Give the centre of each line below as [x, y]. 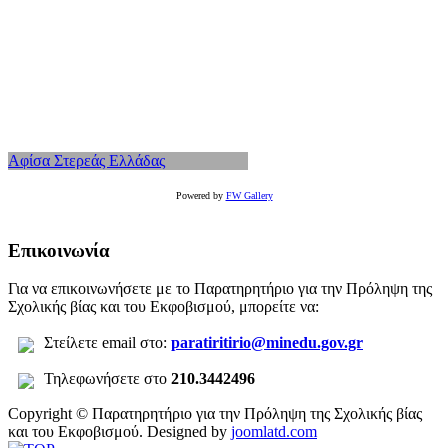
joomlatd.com [274, 432]
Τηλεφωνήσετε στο [107, 379]
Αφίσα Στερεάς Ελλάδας [86, 160]
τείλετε [77, 343]
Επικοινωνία [59, 250]
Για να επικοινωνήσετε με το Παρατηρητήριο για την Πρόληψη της [220, 289]
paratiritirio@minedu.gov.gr [267, 343]
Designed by [189, 432]
